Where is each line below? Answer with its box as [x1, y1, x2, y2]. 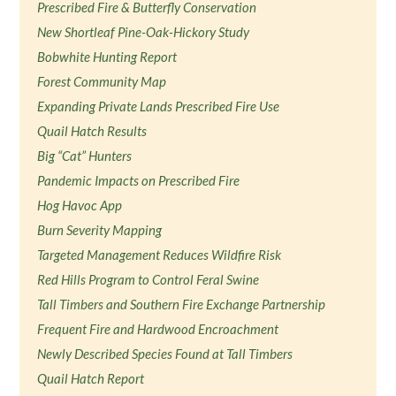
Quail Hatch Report [37, 370, 145, 386]
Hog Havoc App [37, 197, 123, 213]
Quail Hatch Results [37, 123, 148, 139]
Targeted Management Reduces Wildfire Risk [37, 247, 282, 263]
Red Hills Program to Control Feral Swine [37, 271, 260, 287]
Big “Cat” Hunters [37, 148, 133, 164]
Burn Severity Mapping [37, 222, 163, 238]
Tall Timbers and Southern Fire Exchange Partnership [37, 296, 326, 312]
